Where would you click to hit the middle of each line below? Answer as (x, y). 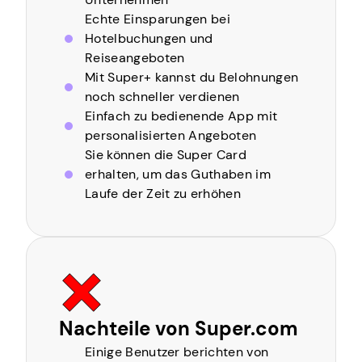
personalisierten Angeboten (171, 135)
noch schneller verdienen (162, 97)
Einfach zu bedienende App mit (181, 116)
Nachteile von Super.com (179, 328)
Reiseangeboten (135, 58)
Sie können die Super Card (166, 155)
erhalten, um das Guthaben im (178, 174)
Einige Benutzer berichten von (177, 352)
